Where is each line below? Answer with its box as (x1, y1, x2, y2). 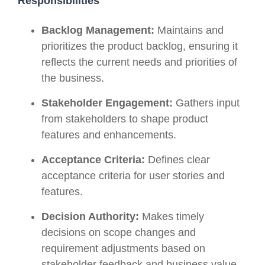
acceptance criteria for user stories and (41, 170, 225, 182)
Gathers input (173, 97, 240, 109)
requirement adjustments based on (41, 243, 205, 255)
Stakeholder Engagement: (41, 97, 173, 109)
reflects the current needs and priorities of (41, 56, 237, 69)
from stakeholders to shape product (41, 113, 208, 125)
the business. (41, 72, 104, 85)
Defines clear (145, 154, 210, 166)
